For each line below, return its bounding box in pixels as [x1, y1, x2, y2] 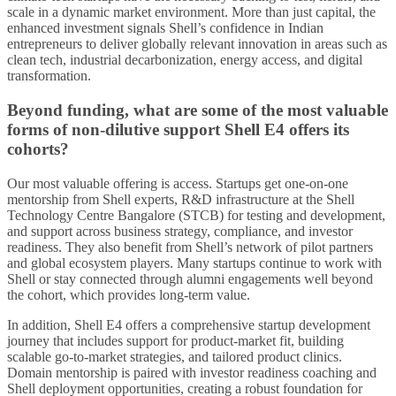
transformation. [7, 68, 91, 84]
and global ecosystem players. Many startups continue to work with [7, 255, 382, 270]
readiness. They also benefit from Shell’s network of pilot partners [7, 239, 373, 255]
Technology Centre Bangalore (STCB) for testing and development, [7, 207, 385, 223]
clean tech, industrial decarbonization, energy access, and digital [7, 52, 362, 68]
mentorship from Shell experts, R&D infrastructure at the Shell [7, 191, 354, 207]
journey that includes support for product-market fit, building [7, 332, 344, 348]
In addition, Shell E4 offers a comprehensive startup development [7, 316, 370, 332]
